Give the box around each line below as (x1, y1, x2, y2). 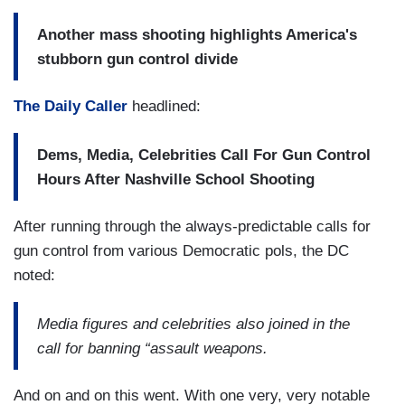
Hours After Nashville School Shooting (37, 170, 315, 188)
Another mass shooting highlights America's (37, 25, 357, 43)
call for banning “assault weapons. (37, 339, 268, 357)
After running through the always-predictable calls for (14, 218, 371, 236)
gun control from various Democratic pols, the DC (14, 242, 349, 260)
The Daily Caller (14, 98, 127, 116)
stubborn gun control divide (37, 50, 238, 68)
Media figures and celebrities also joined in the (37, 315, 350, 333)
